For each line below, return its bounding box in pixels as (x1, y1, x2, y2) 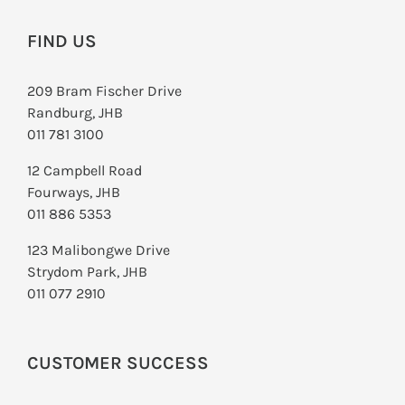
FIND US (27, 31, 97, 52)
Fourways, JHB (27, 184, 120, 202)
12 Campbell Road (27, 162, 142, 180)
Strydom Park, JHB (27, 263, 147, 281)
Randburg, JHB (27, 104, 123, 122)
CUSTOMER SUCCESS (27, 353, 209, 374)
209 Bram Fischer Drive (27, 82, 182, 100)
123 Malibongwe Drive (27, 241, 170, 259)
